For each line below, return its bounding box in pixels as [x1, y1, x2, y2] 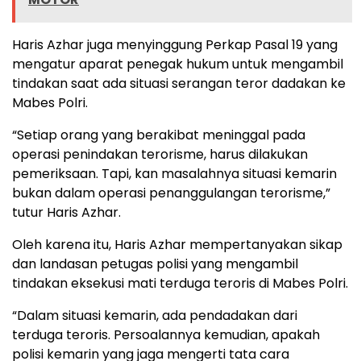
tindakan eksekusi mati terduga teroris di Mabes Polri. [12, 274, 348, 293]
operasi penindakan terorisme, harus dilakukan [12, 145, 308, 164]
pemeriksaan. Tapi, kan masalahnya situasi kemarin [12, 164, 337, 184]
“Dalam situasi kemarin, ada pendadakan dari [12, 306, 297, 326]
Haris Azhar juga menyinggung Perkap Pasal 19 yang [12, 35, 338, 55]
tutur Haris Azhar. [12, 203, 121, 222]
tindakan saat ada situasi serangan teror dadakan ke [12, 74, 346, 93]
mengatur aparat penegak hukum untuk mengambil [12, 55, 343, 74]
